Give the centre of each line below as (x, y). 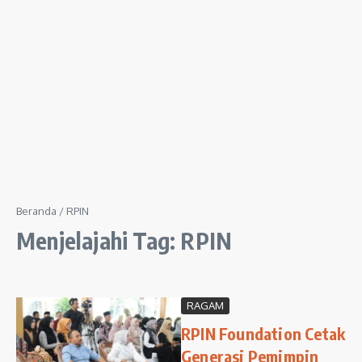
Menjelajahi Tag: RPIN (124, 240)
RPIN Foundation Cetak (263, 333)
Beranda (36, 211)
